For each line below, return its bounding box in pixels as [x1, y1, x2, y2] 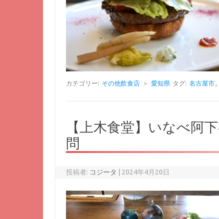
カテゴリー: [66, 80, 101, 87]
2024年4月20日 [122, 168, 170, 176]
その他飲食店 [102, 80, 140, 87]
